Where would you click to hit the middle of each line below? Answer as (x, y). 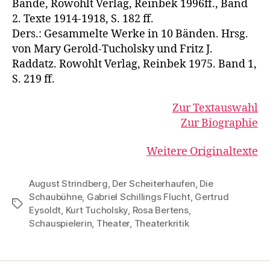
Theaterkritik (162, 223)
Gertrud (212, 197)
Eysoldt (45, 210)
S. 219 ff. (33, 79)
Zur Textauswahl (215, 108)
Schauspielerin (61, 223)
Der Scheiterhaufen (154, 184)
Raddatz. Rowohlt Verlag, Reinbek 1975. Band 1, (134, 64)
